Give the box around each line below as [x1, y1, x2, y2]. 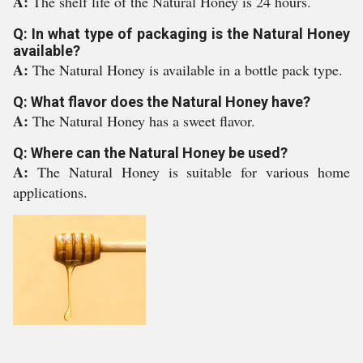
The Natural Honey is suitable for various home [36, 162, 350, 181]
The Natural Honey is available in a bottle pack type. [32, 60, 343, 79]
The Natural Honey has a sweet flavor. [32, 111, 255, 130]
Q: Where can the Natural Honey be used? [13, 144, 288, 161]
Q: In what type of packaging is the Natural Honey [13, 25, 350, 42]
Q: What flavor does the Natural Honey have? [13, 93, 310, 110]
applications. [13, 182, 88, 202]
